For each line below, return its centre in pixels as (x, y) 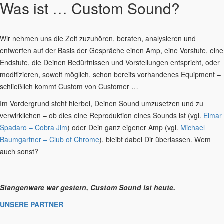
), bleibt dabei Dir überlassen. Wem (155, 139)
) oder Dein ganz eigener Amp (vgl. (124, 127)
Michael (193, 127)
